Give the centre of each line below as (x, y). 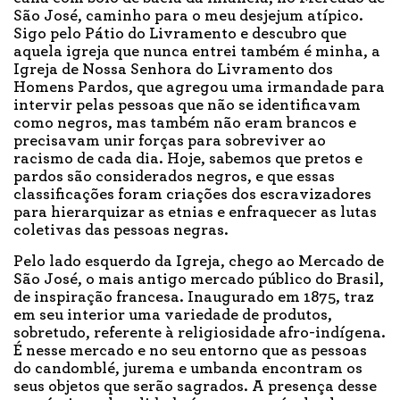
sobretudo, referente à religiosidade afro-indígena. (200, 333)
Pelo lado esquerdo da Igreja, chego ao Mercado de (199, 262)
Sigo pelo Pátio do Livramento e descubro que (180, 34)
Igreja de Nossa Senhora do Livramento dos (173, 70)
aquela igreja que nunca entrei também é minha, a (197, 52)
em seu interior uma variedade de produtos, (173, 316)
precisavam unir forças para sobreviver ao (170, 142)
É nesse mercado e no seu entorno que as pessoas (190, 351)
